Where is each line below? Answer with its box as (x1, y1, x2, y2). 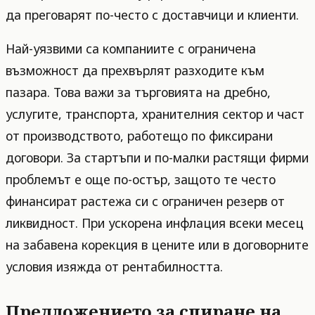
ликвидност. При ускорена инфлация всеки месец (6, 214, 304, 232)
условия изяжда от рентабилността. (6, 258, 223, 276)
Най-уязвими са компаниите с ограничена (6, 40, 256, 58)
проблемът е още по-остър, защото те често (6, 171, 276, 188)
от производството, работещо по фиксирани (6, 127, 273, 145)
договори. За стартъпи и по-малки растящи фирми (6, 149, 309, 167)
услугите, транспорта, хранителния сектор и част (6, 105, 304, 123)
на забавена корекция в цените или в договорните (6, 236, 309, 254)
